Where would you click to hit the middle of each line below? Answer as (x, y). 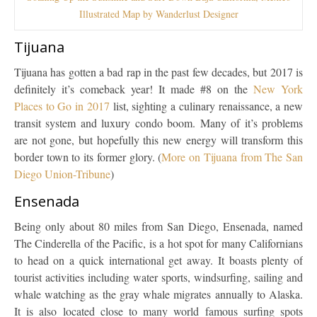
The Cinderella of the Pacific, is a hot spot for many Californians (158, 243)
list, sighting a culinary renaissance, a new (206, 105)
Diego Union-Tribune (62, 173)
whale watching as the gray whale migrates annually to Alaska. (158, 294)
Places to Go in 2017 (62, 105)
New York (278, 88)
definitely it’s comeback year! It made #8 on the (134, 88)
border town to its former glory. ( (88, 156)
